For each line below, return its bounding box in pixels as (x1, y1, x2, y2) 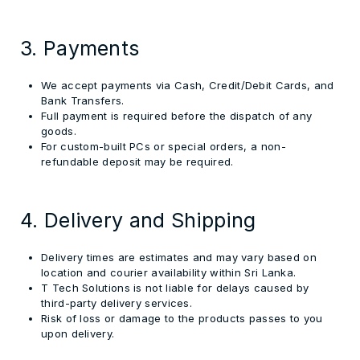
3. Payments (20, 35, 140, 60)
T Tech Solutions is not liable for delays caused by (41, 281, 309, 294)
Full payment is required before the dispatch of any (41, 109, 313, 122)
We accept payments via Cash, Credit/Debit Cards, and (41, 79, 334, 92)
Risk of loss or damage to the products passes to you (41, 312, 323, 325)
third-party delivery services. (41, 297, 193, 309)
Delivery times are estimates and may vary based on (41, 251, 317, 264)
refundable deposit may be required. (41, 155, 234, 168)
